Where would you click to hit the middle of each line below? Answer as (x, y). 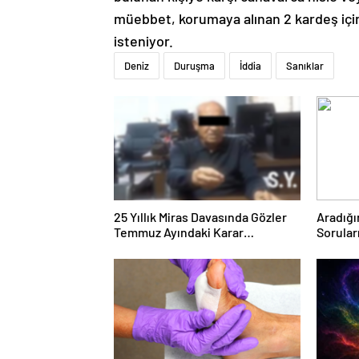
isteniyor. (143, 41)
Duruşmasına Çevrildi (173, 248)
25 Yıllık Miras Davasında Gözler (200, 217)
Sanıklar (305, 66)
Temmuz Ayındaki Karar (179, 232)
